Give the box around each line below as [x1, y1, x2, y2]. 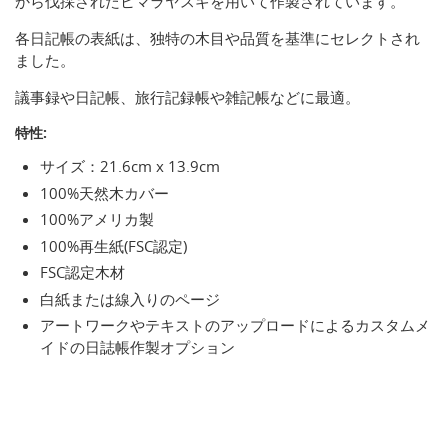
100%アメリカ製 [40, 209, 154, 230]
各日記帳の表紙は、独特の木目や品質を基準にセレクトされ [15, 28, 420, 49]
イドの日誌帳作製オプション [40, 337, 235, 358]
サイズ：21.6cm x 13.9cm [40, 156, 220, 177]
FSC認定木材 [40, 262, 125, 283]
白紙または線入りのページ [40, 288, 220, 309]
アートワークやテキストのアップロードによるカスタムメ [40, 315, 430, 336]
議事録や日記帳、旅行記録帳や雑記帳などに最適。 [15, 87, 360, 108]
